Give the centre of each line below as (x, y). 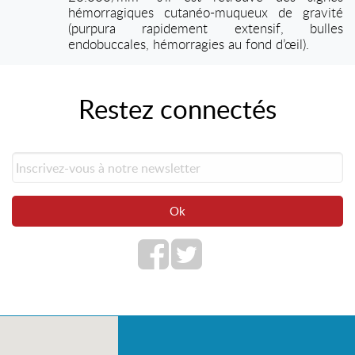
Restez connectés (177, 109)
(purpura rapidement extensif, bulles (206, 28)
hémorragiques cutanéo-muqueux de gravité (206, 12)
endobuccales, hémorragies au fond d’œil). (189, 44)
